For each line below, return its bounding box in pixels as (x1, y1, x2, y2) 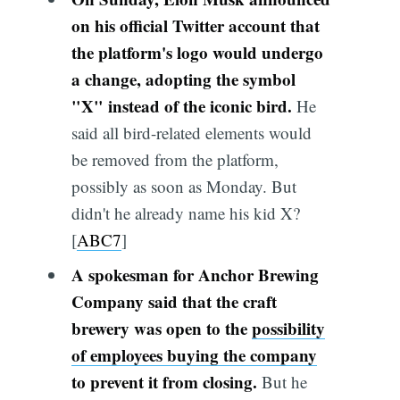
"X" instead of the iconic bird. (71, 93, 292, 118)
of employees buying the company (71, 343, 317, 368)
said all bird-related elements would (71, 121, 312, 144)
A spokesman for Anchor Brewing (71, 262, 319, 287)
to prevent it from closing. (71, 370, 262, 395)
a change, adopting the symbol (71, 66, 296, 91)
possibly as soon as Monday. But (71, 174, 296, 197)
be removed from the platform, (71, 147, 279, 171)
